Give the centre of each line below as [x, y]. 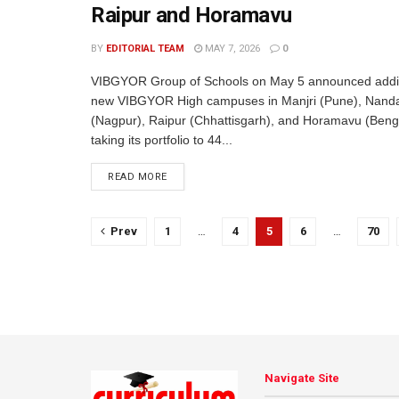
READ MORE [138, 177]
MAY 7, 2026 [231, 49]
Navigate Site [302, 378]
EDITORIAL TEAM [145, 49]
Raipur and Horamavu [191, 15]
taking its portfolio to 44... [162, 140]
